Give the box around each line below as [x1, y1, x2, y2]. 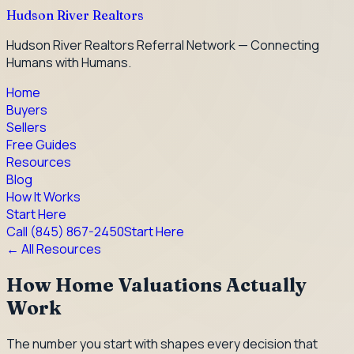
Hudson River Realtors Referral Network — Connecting [6, 36, 319, 54]
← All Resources [6, 240, 101, 258]
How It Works [6, 188, 81, 205]
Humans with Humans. [6, 54, 131, 71]
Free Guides [6, 136, 77, 153]
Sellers [6, 119, 47, 136]
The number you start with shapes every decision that [6, 334, 318, 352]
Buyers [6, 101, 47, 119]
